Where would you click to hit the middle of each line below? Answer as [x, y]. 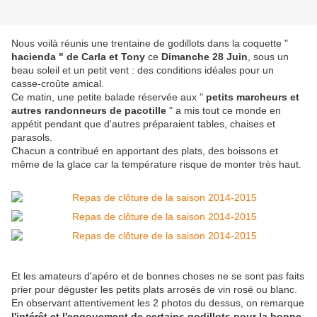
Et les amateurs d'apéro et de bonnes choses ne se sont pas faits [158, 276]
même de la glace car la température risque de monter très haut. [156, 165]
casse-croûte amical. [58, 84]
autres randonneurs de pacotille [90, 111]
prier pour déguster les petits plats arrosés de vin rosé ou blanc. [154, 290]
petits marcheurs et [253, 97]
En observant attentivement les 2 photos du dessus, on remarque [158, 303]
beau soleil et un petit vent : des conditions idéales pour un [143, 70]
